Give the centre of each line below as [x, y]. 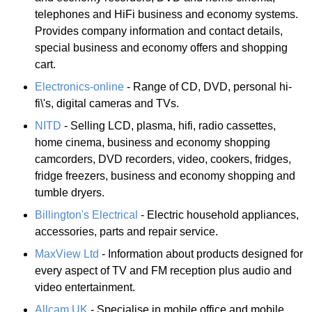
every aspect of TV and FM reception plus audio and [163, 270]
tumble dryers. [70, 192]
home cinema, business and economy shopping [153, 142]
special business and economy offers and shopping [161, 47]
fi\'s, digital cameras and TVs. [107, 103]
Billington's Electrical [86, 214]
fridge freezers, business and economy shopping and [165, 175]
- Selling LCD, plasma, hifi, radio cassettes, [169, 125]
